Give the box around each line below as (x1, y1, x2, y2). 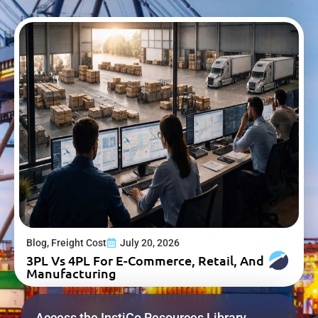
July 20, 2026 (120, 237, 180, 249)
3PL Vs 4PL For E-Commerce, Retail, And (26, 252, 264, 269)
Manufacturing (26, 265, 116, 282)
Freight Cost (51, 237, 106, 249)
